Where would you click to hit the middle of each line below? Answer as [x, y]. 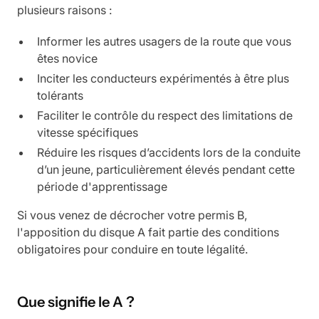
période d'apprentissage [102, 186]
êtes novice [67, 58]
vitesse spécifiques [88, 132]
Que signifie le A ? [76, 302]
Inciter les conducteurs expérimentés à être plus [163, 78]
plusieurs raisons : [64, 10]
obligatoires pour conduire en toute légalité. [132, 249]
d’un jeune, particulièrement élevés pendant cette [166, 169]
